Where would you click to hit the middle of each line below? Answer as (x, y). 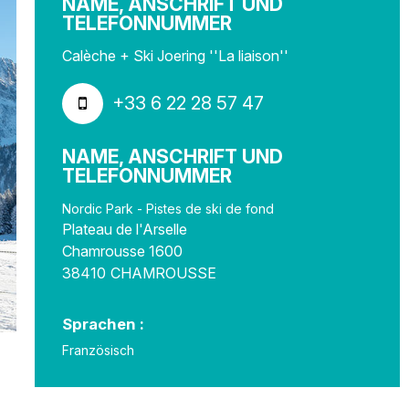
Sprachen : (103, 324)
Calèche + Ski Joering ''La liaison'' (175, 56)
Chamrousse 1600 (122, 251)
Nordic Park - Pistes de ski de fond (168, 209)
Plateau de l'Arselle (125, 229)
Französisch (98, 350)
